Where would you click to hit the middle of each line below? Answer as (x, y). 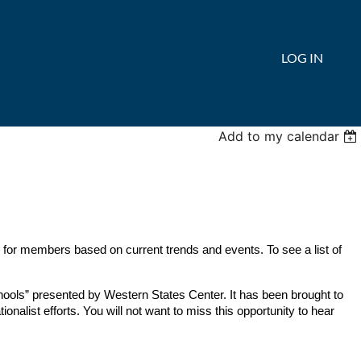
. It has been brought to (283, 295)
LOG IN (302, 58)
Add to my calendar (279, 136)
